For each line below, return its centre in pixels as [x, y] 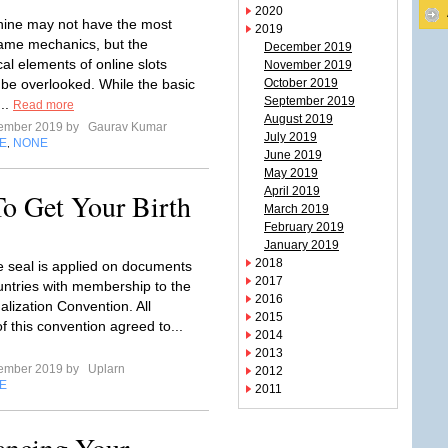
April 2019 [292, 191]
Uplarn [105, 369]
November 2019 [308, 65]
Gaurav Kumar [126, 127]
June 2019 [293, 155]
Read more [43, 105]
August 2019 [298, 119]
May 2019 [291, 173]
